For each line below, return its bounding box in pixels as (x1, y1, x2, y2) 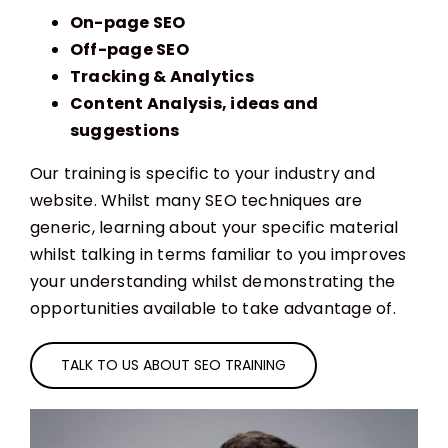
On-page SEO (69, 11, 186, 35)
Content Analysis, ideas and (69, 92, 319, 116)
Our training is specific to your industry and (29, 162, 375, 186)
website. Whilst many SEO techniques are (29, 189, 363, 213)
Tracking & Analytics (69, 65, 254, 89)
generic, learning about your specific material (29, 216, 399, 240)
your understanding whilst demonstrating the (29, 270, 396, 294)
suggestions (69, 119, 180, 143)
